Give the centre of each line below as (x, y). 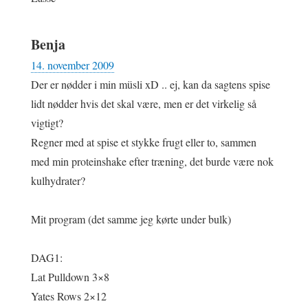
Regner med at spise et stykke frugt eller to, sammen (144, 142)
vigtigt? (47, 122)
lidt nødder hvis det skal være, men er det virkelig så (144, 103)
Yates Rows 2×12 (69, 296)
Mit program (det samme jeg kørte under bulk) (131, 219)
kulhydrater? (58, 180)
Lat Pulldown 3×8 (70, 276)
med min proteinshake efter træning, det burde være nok (152, 161)
